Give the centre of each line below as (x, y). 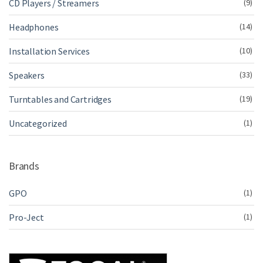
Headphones (34, 27)
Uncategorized (38, 123)
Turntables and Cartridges (60, 99)
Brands (24, 166)
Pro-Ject (26, 217)
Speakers (27, 75)
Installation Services (49, 51)
